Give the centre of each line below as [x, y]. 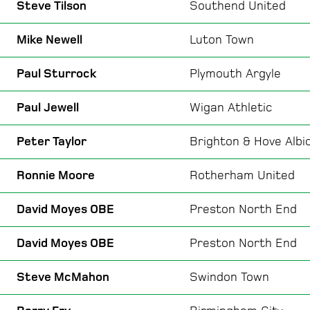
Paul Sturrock [57, 73]
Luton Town [222, 39]
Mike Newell [49, 39]
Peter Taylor [52, 141]
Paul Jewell [48, 107]
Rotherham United [242, 175]
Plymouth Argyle [235, 73]
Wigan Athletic [231, 107]
